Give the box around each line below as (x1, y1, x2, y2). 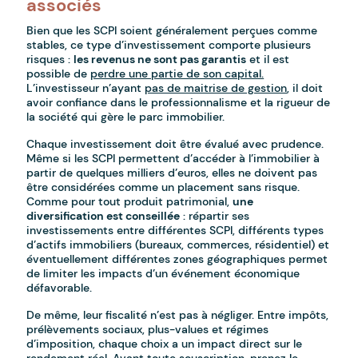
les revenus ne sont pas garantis (74, 52, 247, 67)
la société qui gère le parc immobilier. (26, 109, 225, 125)
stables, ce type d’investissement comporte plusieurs (26, 38, 312, 53)
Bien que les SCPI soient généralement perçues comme (26, 23, 318, 38)
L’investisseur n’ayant (26, 81, 145, 96)
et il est (246, 52, 290, 67)
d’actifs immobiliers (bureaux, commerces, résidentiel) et (26, 237, 330, 253)
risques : (26, 52, 74, 67)
